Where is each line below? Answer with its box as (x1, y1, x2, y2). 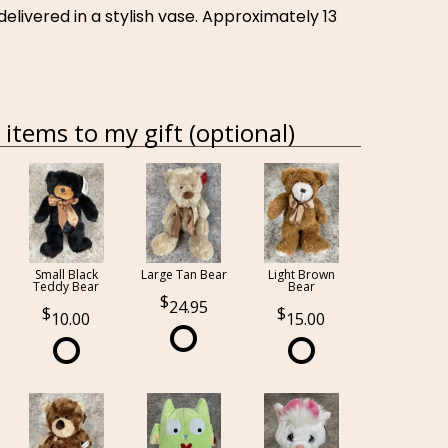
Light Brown (267, 266, 335, 283)
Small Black (34, 266, 98, 283)
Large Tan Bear (140, 266, 227, 283)
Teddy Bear (33, 278, 100, 295)
